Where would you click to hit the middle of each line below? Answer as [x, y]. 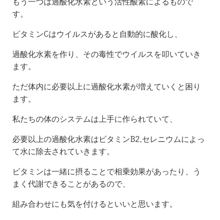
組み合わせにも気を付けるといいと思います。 [95, 204]
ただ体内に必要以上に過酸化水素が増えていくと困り [107, 86]
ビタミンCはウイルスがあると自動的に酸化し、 [97, 34]
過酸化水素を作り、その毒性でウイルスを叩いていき [107, 54]
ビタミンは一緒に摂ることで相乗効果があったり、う [107, 171]
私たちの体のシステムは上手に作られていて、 [95, 119]
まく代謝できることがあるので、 [71, 183]
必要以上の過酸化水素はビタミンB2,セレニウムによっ [109, 139]
